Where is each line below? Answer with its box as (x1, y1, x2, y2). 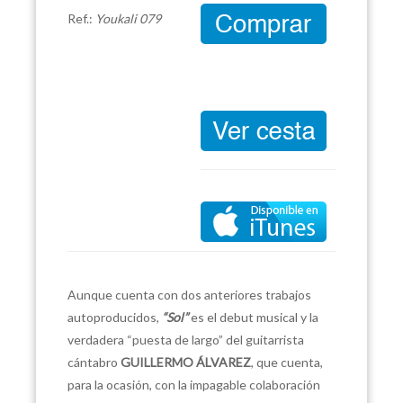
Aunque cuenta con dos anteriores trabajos (67, 287, 311, 302)
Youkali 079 (95, 11, 161, 26)
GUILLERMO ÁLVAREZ (121, 354, 251, 370)
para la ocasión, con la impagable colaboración (67, 377, 320, 392)
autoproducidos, (67, 309, 162, 325)
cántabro (67, 354, 121, 370)
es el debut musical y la (188, 309, 318, 325)
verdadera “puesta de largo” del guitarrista (67, 332, 304, 347)
